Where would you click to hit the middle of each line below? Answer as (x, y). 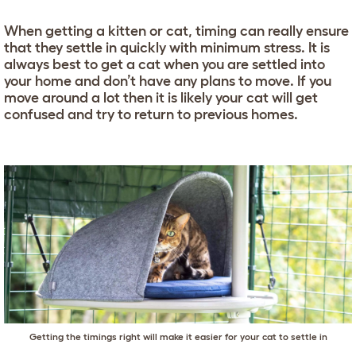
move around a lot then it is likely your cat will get (161, 98)
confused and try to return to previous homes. (151, 114)
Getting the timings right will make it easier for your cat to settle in (178, 336)
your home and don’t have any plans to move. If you (168, 81)
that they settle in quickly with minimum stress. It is (167, 48)
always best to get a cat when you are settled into (164, 64)
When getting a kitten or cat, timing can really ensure (176, 31)
